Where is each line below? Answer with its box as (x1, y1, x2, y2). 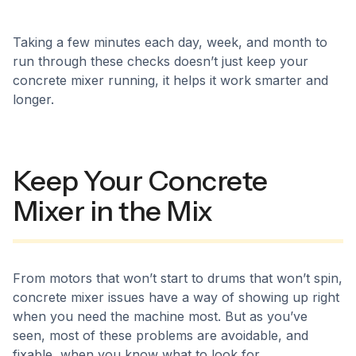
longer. (13, 91, 54, 107)
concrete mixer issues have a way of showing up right (13, 289, 339, 305)
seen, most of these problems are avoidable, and (13, 327, 308, 343)
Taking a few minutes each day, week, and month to (13, 34, 327, 50)
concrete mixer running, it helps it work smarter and (13, 72, 328, 88)
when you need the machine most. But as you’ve (13, 308, 308, 324)
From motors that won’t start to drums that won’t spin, (13, 270, 342, 286)
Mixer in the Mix (13, 194, 213, 228)
